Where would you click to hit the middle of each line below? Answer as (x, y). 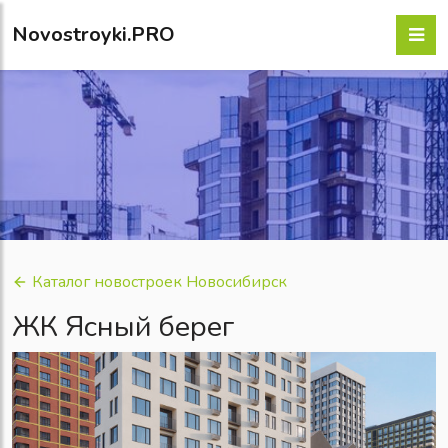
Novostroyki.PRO (93, 34)
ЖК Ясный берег (123, 326)
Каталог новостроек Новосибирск (159, 282)
